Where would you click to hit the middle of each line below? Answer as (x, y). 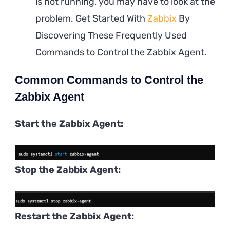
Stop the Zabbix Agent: (68, 170)
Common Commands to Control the (109, 80)
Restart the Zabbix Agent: (74, 216)
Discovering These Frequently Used (111, 35)
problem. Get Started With (91, 18)
